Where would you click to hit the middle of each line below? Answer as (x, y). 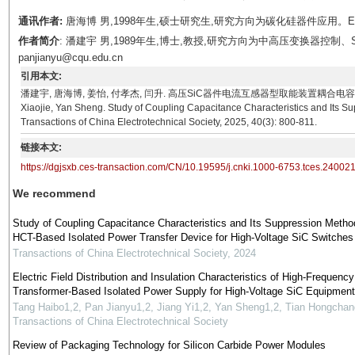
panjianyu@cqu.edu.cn (70, 57)
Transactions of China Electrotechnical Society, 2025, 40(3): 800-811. (169, 122)
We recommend (54, 193)
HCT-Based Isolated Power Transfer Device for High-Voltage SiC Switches (183, 237)
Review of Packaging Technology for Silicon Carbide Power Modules (169, 345)
